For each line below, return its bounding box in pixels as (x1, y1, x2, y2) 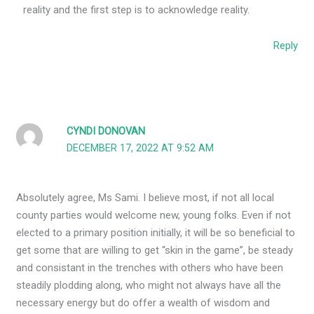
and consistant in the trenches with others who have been (16, 261, 284, 274)
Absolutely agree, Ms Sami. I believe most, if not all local (16, 191, 275, 204)
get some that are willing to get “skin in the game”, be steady (16, 243, 294, 257)
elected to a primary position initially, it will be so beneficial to (16, 226, 296, 239)
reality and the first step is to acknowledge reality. (23, 3, 250, 16)
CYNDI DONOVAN (67, 125, 146, 137)
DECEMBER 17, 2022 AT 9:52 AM (67, 142, 214, 154)
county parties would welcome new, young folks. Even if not (16, 208, 292, 221)
